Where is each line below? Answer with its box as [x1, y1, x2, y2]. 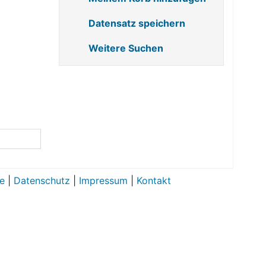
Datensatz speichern [86, 17, 188, 29]
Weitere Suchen [86, 42, 166, 54]
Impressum [79, 175, 128, 187]
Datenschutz [14, 175, 70, 187]
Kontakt [137, 175, 171, 187]
